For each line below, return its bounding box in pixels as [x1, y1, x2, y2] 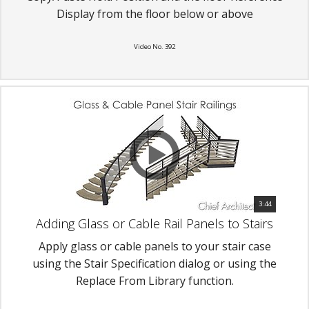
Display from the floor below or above [56, 6, 253, 22]
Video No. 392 [134, 42, 175, 52]
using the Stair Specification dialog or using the [32, 255, 277, 271]
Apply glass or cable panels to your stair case [38, 238, 271, 254]
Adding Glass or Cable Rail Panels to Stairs [36, 215, 273, 232]
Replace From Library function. [75, 272, 234, 288]
